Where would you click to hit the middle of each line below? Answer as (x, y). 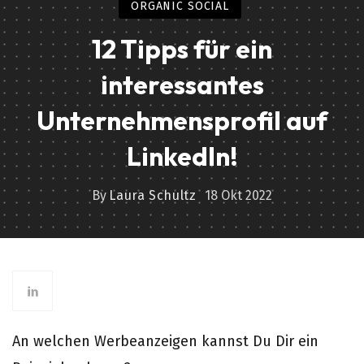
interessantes (182, 84)
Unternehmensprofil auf (182, 120)
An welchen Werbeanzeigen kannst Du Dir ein (165, 341)
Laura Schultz (153, 195)
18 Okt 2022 (238, 195)
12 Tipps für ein (182, 49)
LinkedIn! (182, 156)
